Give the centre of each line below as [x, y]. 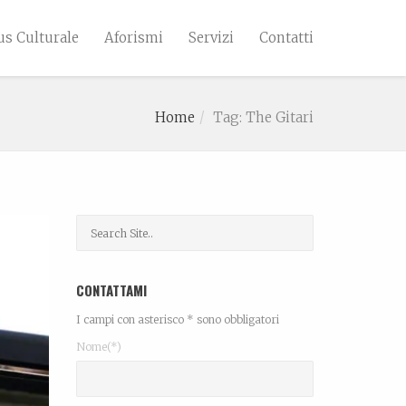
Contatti [286, 38]
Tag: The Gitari [263, 117]
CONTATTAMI [111, 290]
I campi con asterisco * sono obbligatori [177, 319]
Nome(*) [98, 347]
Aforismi [134, 38]
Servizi [211, 38]
